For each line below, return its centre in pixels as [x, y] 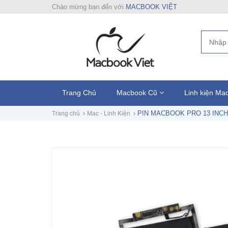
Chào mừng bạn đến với [89, 7]
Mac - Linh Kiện [109, 114]
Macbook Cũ [138, 93]
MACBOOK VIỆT [151, 7]
